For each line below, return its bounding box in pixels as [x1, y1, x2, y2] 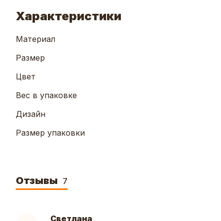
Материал [16, 34, 55, 44]
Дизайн [16, 109, 45, 119]
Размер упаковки [16, 128, 85, 138]
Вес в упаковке [16, 90, 77, 101]
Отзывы [16, 175, 60, 187]
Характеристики [16, 9, 121, 24]
